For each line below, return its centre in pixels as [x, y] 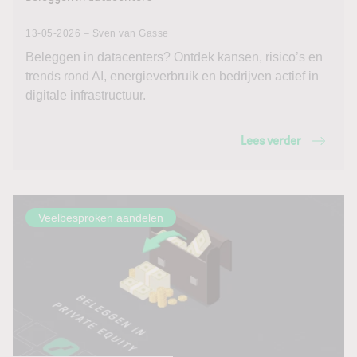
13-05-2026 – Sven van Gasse [97, 33]
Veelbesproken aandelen [101, 218]
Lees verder [271, 141]
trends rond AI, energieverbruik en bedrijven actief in [172, 76]
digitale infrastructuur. [86, 95]
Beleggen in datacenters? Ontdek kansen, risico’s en [174, 57]
